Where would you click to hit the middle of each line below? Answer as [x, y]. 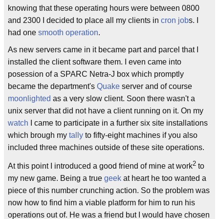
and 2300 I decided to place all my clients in [84, 21]
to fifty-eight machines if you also [140, 135]
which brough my [38, 135]
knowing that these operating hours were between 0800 [104, 8]
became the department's [52, 87]
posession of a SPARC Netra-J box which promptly [96, 74]
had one [23, 33]
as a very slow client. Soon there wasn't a [123, 99]
